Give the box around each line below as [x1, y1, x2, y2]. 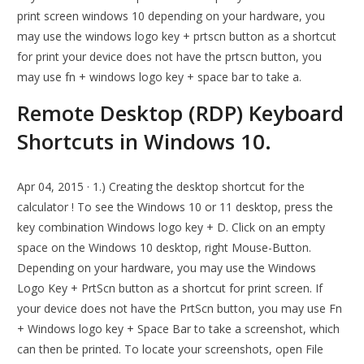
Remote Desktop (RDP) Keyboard [17, 98, 344, 128]
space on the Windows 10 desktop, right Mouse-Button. [17, 240, 312, 256]
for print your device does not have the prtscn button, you [17, 49, 323, 65]
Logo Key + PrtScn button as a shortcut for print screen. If [17, 280, 323, 297]
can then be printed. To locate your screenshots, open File [17, 341, 324, 357]
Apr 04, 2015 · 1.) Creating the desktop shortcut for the [17, 179, 305, 195]
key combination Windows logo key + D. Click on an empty [17, 219, 326, 236]
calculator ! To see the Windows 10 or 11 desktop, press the [17, 199, 334, 215]
